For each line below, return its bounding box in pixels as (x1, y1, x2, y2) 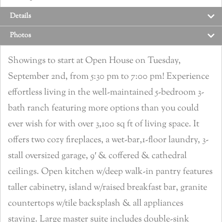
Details (10, 11, 31, 22)
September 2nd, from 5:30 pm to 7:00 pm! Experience (8, 70, 209, 84)
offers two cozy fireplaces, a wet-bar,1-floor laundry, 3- (8, 134, 209, 147)
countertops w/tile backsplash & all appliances (8, 197, 183, 211)
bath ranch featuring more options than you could (8, 102, 199, 115)
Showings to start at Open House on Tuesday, (8, 55, 181, 68)
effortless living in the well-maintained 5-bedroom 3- (8, 86, 204, 100)
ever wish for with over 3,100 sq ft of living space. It (8, 118, 199, 131)
